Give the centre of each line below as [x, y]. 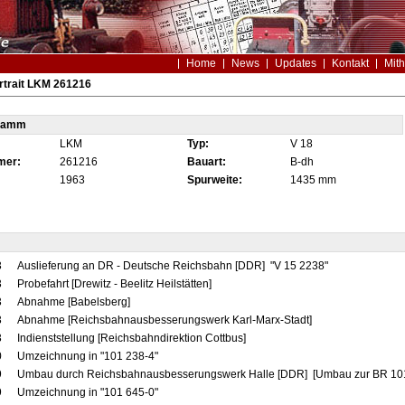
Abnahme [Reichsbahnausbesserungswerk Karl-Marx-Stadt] [164, 320]
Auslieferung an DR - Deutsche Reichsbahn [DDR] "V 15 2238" [174, 266]
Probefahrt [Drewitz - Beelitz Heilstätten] [114, 284]
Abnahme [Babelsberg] [73, 302]
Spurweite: [214, 180]
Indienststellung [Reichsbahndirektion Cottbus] [131, 338]
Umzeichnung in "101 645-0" [89, 392]
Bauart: [206, 162]
